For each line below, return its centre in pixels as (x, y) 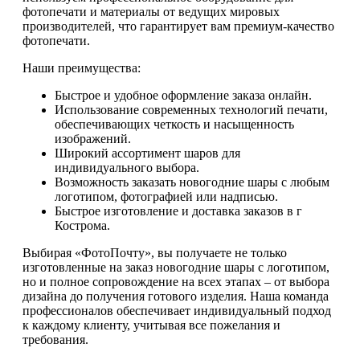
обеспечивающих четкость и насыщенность (174, 125)
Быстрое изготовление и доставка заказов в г (178, 211)
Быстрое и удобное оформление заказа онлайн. (183, 96)
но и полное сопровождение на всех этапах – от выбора (176, 282)
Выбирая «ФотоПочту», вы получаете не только (155, 253)
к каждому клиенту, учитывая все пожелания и (151, 325)
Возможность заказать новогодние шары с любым (192, 182)
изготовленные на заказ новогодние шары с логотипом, (176, 268)
